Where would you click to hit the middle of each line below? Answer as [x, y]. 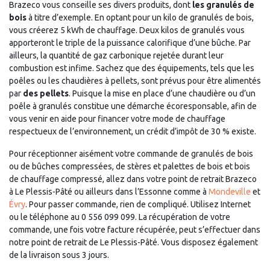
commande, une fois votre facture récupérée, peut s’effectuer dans [135, 230]
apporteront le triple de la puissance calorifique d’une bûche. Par [130, 43]
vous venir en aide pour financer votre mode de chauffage [117, 119]
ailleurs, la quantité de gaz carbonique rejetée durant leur [116, 55]
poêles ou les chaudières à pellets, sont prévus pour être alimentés [135, 81]
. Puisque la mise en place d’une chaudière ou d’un [162, 93]
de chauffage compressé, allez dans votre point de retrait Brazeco [133, 179]
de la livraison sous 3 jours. [59, 255]
